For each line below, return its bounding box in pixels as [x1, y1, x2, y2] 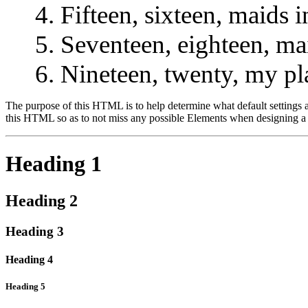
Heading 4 [5, 253, 53, 265]
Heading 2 [5, 191, 78, 210]
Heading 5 [5, 281, 45, 292]
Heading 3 [5, 223, 64, 239]
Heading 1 [5, 151, 102, 177]
